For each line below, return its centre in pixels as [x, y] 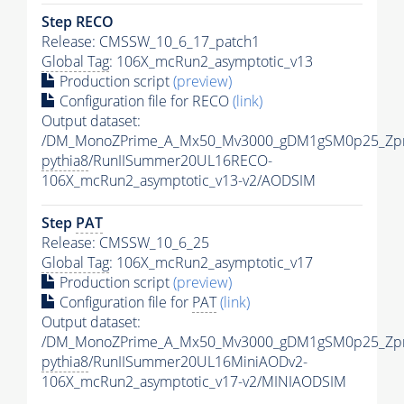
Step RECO [78, 21]
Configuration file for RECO [144, 101]
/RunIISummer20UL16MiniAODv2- [198, 361]
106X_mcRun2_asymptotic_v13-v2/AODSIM [179, 180]
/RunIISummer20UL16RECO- [180, 160]
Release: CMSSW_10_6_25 [125, 242]
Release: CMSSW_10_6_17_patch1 [151, 41]
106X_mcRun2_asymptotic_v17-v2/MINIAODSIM [194, 381]
